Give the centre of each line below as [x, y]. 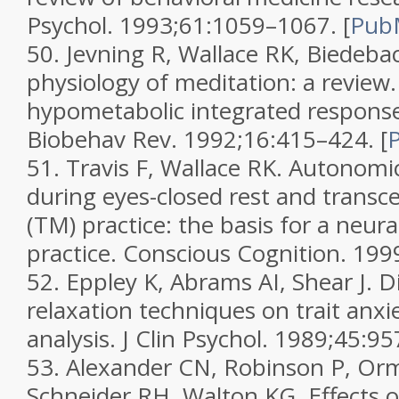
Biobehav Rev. [105, 139]
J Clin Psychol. [198, 338]
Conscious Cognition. [238, 253]
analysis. [74, 338]
